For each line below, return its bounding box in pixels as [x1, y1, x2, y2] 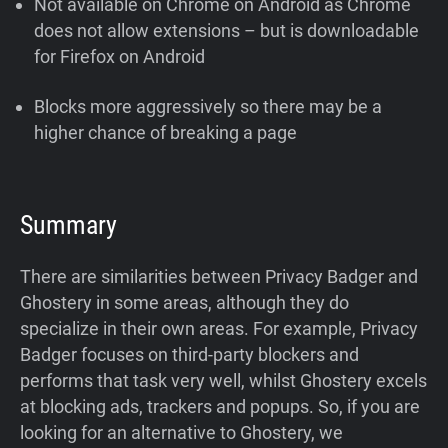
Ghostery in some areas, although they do [20, 292, 349, 313]
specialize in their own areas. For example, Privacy [20, 318, 418, 339]
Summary [20, 210, 117, 240]
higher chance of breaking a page [34, 122, 298, 143]
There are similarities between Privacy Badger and [20, 266, 418, 287]
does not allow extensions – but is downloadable [34, 20, 420, 41]
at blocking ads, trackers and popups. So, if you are [20, 396, 420, 417]
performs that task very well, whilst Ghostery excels [20, 370, 427, 391]
